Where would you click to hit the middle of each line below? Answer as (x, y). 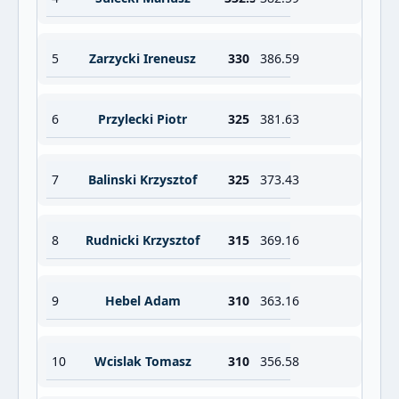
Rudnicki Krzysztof (142, 240)
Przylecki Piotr (142, 119)
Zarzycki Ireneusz (142, 58)
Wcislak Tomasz (142, 361)
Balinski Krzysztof (142, 179)
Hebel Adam (142, 301)
